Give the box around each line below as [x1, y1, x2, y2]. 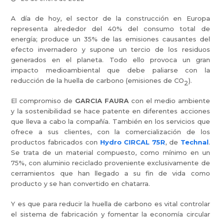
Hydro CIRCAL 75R [100, 138, 166, 146]
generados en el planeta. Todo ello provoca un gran [11, 56, 210, 64]
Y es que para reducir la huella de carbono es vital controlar [11, 200, 210, 208]
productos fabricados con [11, 138, 100, 146]
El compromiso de [11, 97, 75, 105]
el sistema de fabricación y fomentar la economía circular [11, 210, 210, 218]
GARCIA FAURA [75, 97, 129, 105]
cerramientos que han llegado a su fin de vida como [11, 169, 210, 177]
